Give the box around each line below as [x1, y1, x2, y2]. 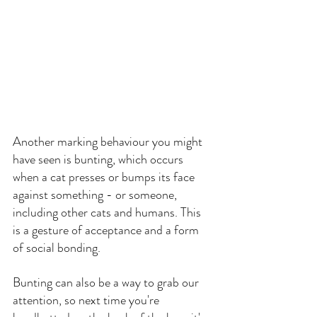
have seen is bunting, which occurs [13, 149, 186, 168]
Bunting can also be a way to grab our [13, 272, 202, 292]
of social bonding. [13, 238, 100, 257]
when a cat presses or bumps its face [13, 167, 197, 186]
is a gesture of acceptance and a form [13, 220, 202, 239]
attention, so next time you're [13, 290, 162, 309]
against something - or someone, [13, 185, 180, 204]
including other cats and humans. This [13, 202, 204, 221]
